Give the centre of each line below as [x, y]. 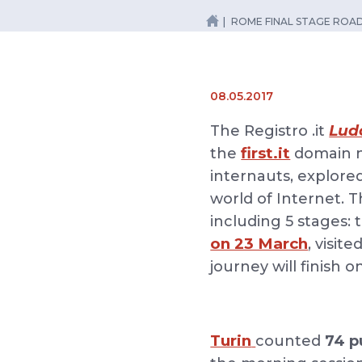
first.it [266, 153]
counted [290, 341]
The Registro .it [270, 131]
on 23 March [259, 244]
